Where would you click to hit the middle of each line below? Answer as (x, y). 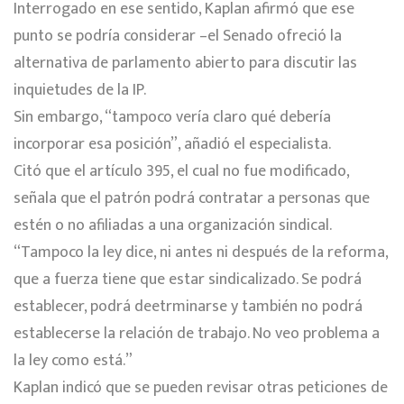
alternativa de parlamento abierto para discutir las (185, 63)
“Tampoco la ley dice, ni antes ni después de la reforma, (201, 252)
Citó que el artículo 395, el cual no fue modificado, (181, 171)
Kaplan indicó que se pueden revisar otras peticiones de (201, 387)
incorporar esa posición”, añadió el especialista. (172, 144)
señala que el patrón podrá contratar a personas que (192, 198)
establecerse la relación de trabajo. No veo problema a (197, 333)
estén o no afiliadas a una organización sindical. (173, 225)
